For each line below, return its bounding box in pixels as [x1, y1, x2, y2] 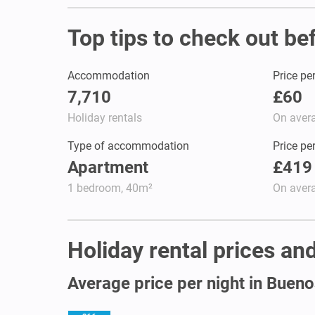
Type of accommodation [67, 139, 189, 153]
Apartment [67, 157, 148, 177]
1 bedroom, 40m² [67, 181, 153, 195]
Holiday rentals [67, 110, 142, 124]
